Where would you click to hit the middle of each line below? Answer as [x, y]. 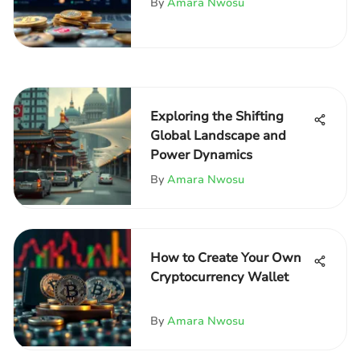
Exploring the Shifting [217, 117]
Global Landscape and [218, 136]
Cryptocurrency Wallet [219, 277]
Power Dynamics [201, 155]
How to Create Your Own [226, 258]
